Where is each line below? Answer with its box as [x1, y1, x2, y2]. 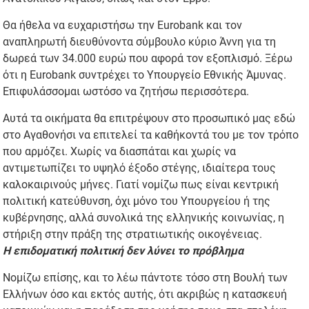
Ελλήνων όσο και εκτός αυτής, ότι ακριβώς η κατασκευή [3, 288, 288, 301]
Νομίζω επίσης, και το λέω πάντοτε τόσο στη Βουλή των [3, 271, 288, 285]
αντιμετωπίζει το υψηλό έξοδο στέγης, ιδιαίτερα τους [3, 161, 277, 175]
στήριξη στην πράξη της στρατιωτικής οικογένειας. [3, 228, 263, 241]
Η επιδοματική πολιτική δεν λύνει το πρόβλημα [3, 244, 244, 258]
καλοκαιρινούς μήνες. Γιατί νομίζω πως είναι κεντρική [3, 178, 279, 192]
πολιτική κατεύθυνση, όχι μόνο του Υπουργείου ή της [3, 195, 271, 208]
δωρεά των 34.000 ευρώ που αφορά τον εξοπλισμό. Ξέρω [3, 52, 293, 66]
